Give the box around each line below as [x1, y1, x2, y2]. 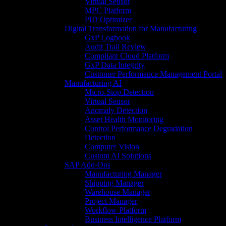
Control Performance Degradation [85, 124, 193, 133]
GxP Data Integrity [85, 61, 145, 69]
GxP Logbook [85, 33, 130, 42]
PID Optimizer [85, 15, 132, 24]
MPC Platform [85, 6, 131, 15]
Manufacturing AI [65, 79, 122, 87]
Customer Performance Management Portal [85, 70, 222, 78]
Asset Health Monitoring [85, 115, 163, 124]
